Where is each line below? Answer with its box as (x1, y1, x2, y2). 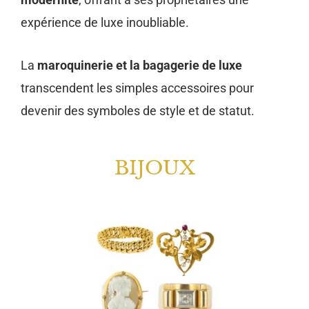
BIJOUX (114, 155, 195, 180)
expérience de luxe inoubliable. (21, 14, 189, 30)
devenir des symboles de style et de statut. (21, 103, 255, 118)
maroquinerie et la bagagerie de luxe (37, 57, 242, 72)
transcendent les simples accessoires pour (21, 80, 254, 95)
